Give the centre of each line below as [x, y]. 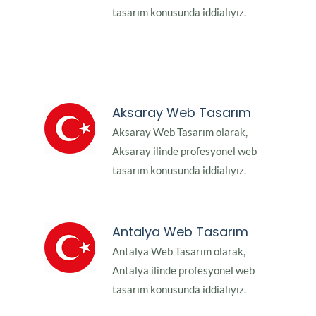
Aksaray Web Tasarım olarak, [180, 132]
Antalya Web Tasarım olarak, [179, 251]
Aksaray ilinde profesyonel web [184, 151]
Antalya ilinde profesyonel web [183, 271]
